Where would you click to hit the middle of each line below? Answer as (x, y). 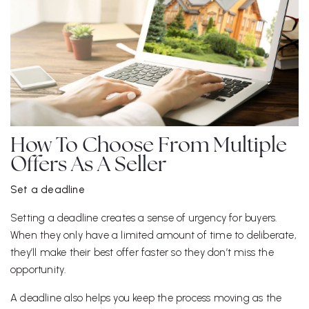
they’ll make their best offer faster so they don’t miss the (142, 252)
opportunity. (38, 269)
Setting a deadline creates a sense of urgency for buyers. (144, 218)
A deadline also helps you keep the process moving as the (146, 298)
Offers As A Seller (89, 166)
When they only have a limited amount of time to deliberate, (153, 235)
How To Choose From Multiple (149, 146)
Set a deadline (48, 189)
